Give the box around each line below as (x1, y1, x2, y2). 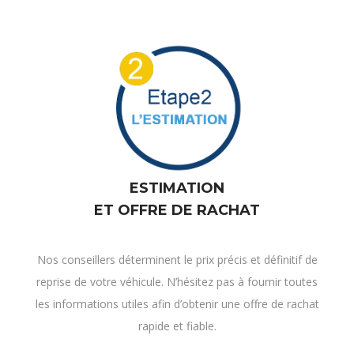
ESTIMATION (130, 179, 224, 198)
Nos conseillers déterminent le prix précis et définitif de (36, 252, 318, 268)
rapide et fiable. (137, 318, 217, 334)
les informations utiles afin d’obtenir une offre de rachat (35, 296, 319, 312)
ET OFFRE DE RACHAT (94, 201, 260, 220)
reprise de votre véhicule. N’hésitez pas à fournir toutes (36, 274, 318, 290)
